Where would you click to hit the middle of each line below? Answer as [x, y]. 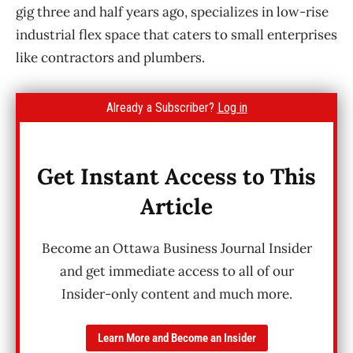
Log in [232, 107]
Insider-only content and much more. [176, 294]
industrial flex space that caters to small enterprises [176, 34]
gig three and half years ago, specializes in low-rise [172, 11]
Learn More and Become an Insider [176, 338]
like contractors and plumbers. [110, 57]
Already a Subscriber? [162, 107]
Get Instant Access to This [176, 176]
